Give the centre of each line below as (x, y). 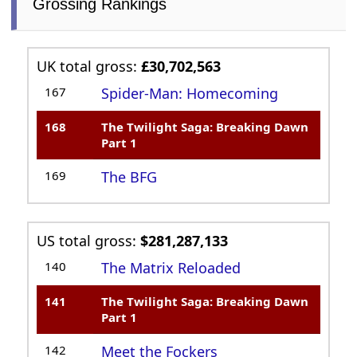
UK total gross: (89, 67)
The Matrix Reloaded (171, 268)
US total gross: (89, 241)
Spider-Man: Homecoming (190, 94)
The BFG (129, 177)
